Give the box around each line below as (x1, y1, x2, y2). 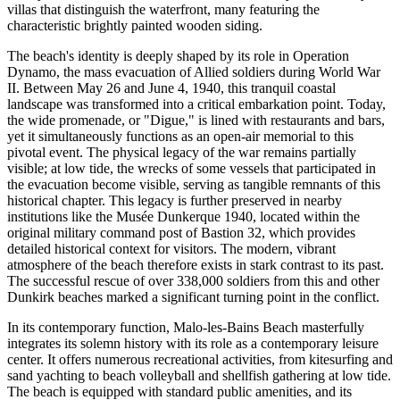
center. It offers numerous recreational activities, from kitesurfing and (7, 352, 393, 368)
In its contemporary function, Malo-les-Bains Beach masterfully (7, 320, 364, 336)
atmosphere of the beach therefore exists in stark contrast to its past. (7, 257, 384, 273)
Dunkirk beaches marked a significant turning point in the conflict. (7, 289, 379, 305)
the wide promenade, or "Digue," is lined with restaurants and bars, (7, 112, 385, 129)
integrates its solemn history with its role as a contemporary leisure (7, 336, 379, 352)
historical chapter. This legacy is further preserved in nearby (7, 193, 342, 209)
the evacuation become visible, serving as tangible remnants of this (7, 177, 380, 193)
